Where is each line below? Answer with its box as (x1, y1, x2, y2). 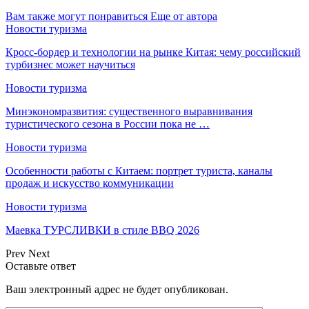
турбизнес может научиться (6, 58, 135, 70)
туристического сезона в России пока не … (6, 117, 210, 130)
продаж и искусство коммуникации (6, 177, 174, 189)
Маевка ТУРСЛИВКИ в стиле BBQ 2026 (6, 223, 199, 236)
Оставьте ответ (6, 259, 76, 272)
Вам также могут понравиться (6, 10, 148, 22)
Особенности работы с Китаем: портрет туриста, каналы (6, 164, 272, 177)
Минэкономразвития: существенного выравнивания (6, 105, 252, 117)
